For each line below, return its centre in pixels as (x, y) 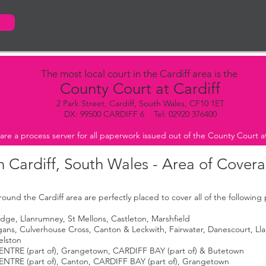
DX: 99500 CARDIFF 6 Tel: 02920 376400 (140, 114)
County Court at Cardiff (140, 89)
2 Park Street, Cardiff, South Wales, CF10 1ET (140, 103)
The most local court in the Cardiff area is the (140, 74)
